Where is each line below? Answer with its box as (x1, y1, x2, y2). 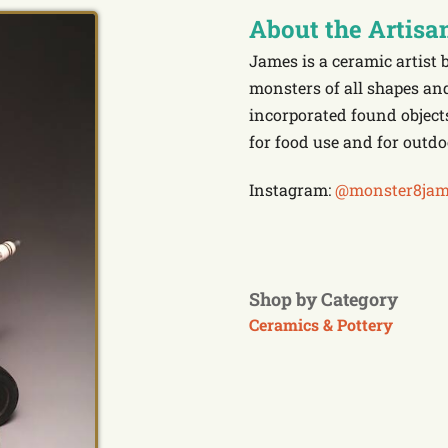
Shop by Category (249, 287, 398, 312)
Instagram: (249, 178, 335, 200)
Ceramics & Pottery (249, 314, 393, 336)
